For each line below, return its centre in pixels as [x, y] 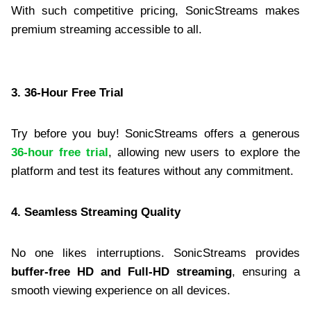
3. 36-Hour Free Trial [67, 92]
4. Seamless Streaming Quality [96, 212]
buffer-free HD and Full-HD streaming [121, 271]
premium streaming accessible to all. [107, 29]
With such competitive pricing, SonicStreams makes [155, 10]
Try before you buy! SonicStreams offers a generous [155, 133]
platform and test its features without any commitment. [152, 171]
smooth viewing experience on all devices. [121, 290]
